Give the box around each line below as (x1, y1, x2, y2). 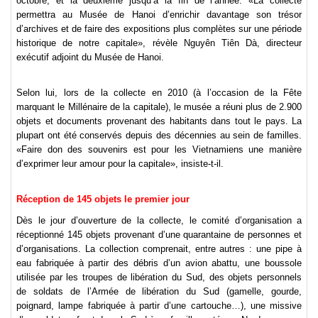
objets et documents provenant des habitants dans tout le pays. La (16, 116, 302, 127)
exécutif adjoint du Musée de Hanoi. (16, 52, 164, 63)
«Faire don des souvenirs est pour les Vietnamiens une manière (16, 144, 302, 155)
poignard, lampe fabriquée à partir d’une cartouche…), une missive (16, 300, 302, 312)
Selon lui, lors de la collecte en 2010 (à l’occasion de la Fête (16, 87, 302, 99)
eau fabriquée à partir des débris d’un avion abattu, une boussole (16, 258, 302, 269)
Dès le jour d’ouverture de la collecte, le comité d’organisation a (16, 215, 302, 226)
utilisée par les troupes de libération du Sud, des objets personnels (16, 272, 302, 283)
